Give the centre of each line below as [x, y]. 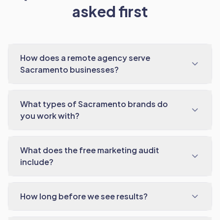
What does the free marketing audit [90, 150]
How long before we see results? [84, 196]
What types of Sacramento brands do [94, 104]
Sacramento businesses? [69, 69]
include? [37, 162]
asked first [110, 11]
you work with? [50, 116]
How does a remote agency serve [85, 58]
